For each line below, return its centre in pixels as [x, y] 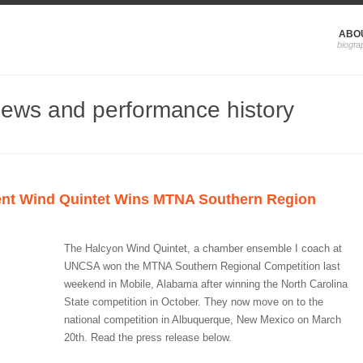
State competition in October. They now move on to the [194, 302]
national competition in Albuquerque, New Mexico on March [203, 320]
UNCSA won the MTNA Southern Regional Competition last [202, 266]
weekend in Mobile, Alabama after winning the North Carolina [206, 284]
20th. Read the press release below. [148, 337]
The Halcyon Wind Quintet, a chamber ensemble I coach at [203, 248]
